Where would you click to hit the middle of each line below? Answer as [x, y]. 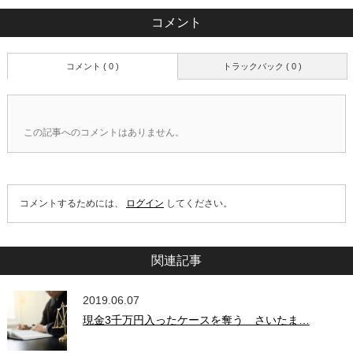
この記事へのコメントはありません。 [104, 132]
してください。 [198, 203]
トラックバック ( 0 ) [262, 66]
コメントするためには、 [72, 203]
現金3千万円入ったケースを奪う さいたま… [196, 320]
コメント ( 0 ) [92, 66]
